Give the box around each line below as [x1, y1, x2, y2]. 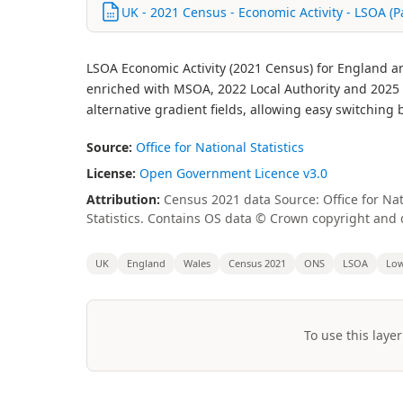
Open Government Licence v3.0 [139, 165, 327, 182]
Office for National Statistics [136, 139, 304, 156]
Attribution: [86, 191, 160, 208]
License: [86, 165, 136, 182]
